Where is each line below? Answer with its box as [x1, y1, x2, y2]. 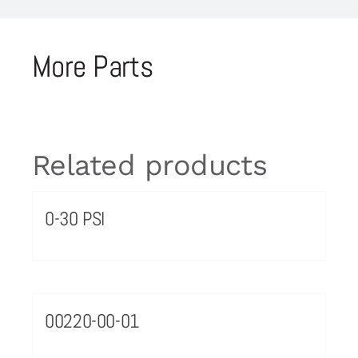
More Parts [31, 46, 153, 86]
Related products [31, 148, 268, 182]
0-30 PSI [44, 205, 105, 231]
